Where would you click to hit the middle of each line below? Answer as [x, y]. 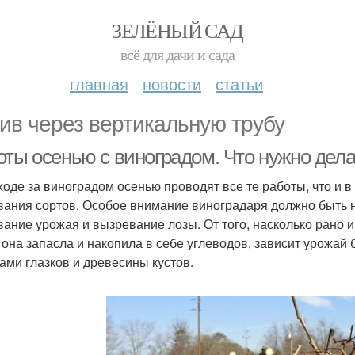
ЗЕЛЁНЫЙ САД [177, 30]
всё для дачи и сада [177, 54]
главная [99, 84]
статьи [239, 84]
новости [172, 84]
